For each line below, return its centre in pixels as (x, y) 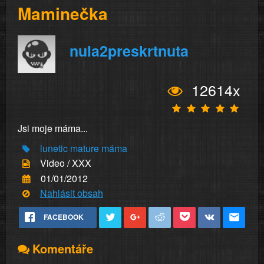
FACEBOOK (64, 217)
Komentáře (63, 249)
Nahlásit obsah (72, 193)
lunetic (54, 148)
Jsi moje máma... (53, 128)
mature (85, 148)
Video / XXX (66, 163)
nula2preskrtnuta (129, 50)
